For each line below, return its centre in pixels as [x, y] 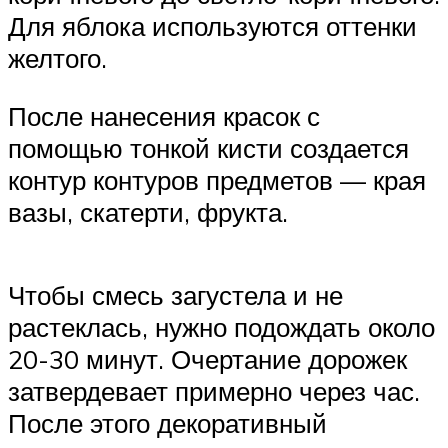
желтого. [57, 58]
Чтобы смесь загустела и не [175, 294]
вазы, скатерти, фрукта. [148, 211]
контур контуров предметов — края [217, 179]
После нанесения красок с [164, 115]
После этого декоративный [167, 422]
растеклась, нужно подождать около [221, 326]
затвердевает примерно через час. [214, 390]
